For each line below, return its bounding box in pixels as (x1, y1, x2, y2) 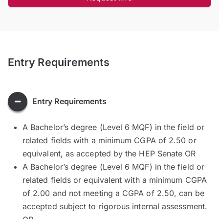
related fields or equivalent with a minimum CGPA (22, 175, 207, 185)
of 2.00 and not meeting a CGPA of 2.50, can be (22, 188, 204, 198)
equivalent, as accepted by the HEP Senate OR (22, 148, 196, 158)
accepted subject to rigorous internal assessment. (22, 201, 207, 211)
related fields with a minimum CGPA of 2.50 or (22, 135, 197, 145)
